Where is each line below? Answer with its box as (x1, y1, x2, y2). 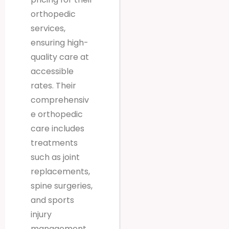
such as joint (31, 151, 80, 164)
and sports (31, 194, 74, 207)
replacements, (31, 166, 90, 178)
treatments (31, 137, 78, 149)
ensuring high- (31, 37, 88, 49)
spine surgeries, (31, 180, 93, 192)
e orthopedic (31, 108, 83, 121)
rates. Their (31, 80, 76, 92)
